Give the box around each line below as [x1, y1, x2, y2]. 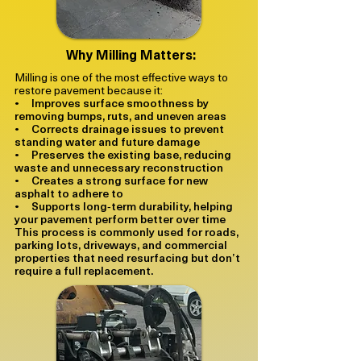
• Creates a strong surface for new [15, 172, 208, 189]
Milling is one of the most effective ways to [15, 68, 228, 85]
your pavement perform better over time [15, 210, 226, 227]
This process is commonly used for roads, [15, 223, 239, 240]
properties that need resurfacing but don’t [15, 249, 240, 266]
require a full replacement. [15, 262, 153, 279]
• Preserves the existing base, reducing [15, 146, 231, 163]
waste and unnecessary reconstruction [15, 159, 223, 176]
